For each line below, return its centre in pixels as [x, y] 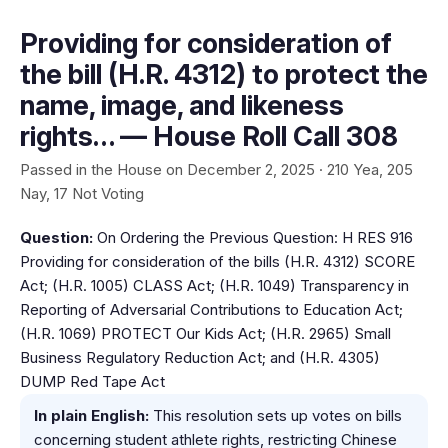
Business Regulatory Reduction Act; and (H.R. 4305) [200, 357]
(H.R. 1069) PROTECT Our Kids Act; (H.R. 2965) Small [205, 333]
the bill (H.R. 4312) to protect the [224, 74]
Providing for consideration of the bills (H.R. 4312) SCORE [217, 261]
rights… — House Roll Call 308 [209, 136]
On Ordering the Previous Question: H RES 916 [253, 237]
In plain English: [91, 415]
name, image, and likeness [182, 105]
